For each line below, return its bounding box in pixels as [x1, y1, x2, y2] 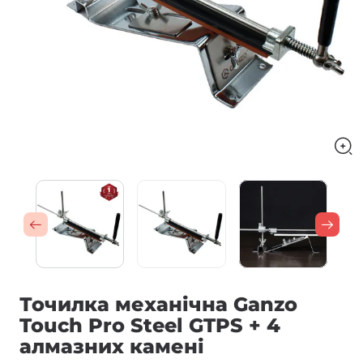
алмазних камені [19, 335, 204, 359]
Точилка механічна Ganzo [19, 293, 297, 317]
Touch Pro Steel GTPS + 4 [19, 314, 280, 338]
